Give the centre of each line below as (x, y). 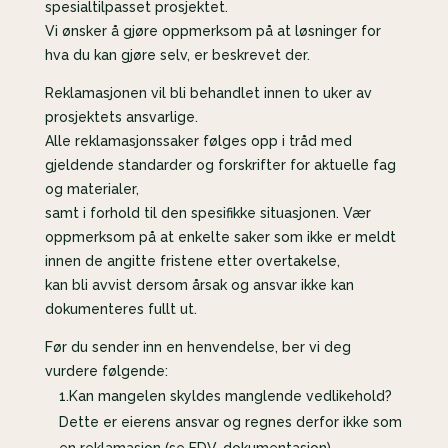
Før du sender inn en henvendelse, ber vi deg (197, 346)
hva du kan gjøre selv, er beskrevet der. (177, 54)
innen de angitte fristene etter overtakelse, (192, 260)
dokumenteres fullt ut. (120, 308)
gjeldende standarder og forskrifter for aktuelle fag (220, 164)
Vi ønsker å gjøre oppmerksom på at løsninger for (212, 30)
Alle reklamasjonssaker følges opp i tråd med (198, 140)
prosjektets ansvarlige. (121, 116)
